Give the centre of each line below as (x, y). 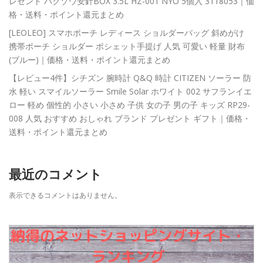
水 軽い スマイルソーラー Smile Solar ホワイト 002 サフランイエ (130, 92)
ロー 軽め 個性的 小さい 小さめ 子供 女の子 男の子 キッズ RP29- (129, 105)
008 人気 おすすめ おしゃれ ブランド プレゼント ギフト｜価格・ (130, 119)
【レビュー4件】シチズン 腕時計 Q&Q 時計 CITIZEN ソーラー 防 (130, 78)
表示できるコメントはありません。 (65, 195)
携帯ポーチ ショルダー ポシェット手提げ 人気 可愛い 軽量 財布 (127, 46)
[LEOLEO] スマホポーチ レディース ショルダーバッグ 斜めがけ (127, 33)
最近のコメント (55, 175)
